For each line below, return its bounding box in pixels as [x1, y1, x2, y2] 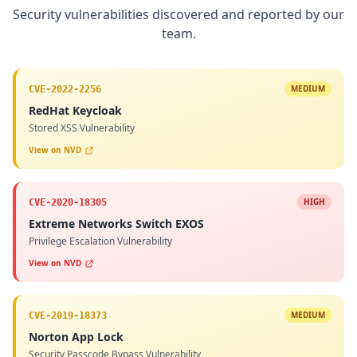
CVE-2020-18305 [29, 196, 107, 208]
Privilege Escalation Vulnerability [29, 234, 172, 249]
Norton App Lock [29, 329, 124, 345]
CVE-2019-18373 [29, 309, 107, 321]
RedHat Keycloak [29, 103, 122, 119]
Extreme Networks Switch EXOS [29, 216, 204, 232]
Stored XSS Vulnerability [29, 121, 135, 135]
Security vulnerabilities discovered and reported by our [13, 6, 344, 24]
